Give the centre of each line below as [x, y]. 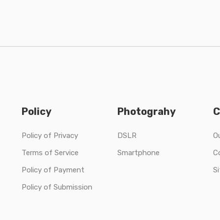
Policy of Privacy [50, 136]
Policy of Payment [53, 170]
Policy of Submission [57, 187]
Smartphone [138, 153]
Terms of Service [50, 153]
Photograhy [147, 112]
